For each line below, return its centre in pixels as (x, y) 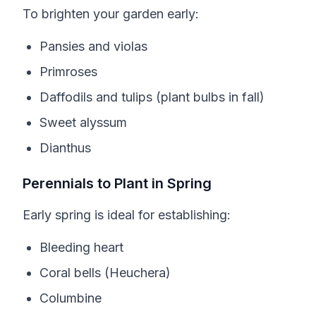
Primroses (68, 72)
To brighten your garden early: (111, 14)
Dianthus (65, 148)
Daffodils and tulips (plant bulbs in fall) (152, 97)
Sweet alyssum (83, 122)
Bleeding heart (81, 247)
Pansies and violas (93, 46)
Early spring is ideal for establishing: (127, 215)
